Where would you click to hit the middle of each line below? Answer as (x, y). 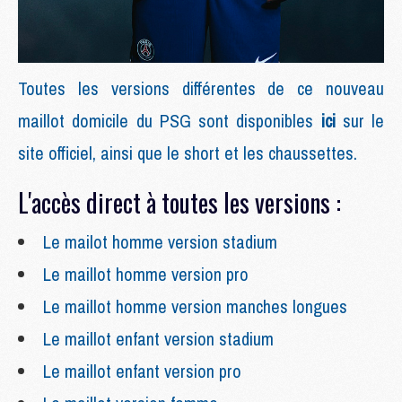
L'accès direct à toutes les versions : (179, 203)
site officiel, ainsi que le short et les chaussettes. (190, 153)
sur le (363, 121)
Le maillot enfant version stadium (158, 339)
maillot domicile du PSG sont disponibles (170, 121)
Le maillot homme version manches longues (195, 307)
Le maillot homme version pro (146, 275)
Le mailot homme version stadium (162, 242)
